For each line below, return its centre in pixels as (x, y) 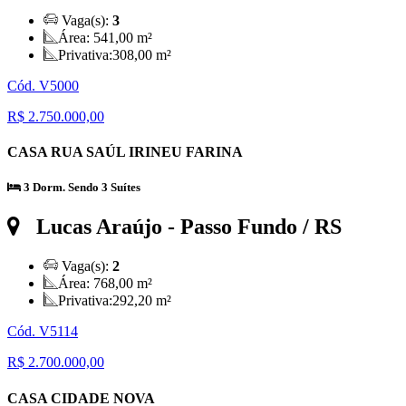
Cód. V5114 (43, 332)
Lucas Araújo (99, 227)
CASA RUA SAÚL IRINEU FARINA (125, 152)
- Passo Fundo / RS (252, 227)
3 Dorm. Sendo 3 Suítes (81, 188)
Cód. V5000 (43, 85)
